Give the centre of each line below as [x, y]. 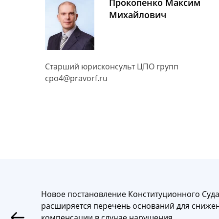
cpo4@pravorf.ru [76, 78]
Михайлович [138, 14]
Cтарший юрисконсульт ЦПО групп [112, 66]
